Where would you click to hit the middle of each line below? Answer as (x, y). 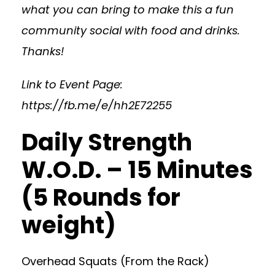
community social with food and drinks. (131, 30)
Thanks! (43, 51)
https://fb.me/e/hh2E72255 (97, 105)
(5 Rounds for (101, 197)
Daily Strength (107, 142)
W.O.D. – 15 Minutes (137, 169)
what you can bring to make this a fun (128, 9)
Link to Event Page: (72, 84)
